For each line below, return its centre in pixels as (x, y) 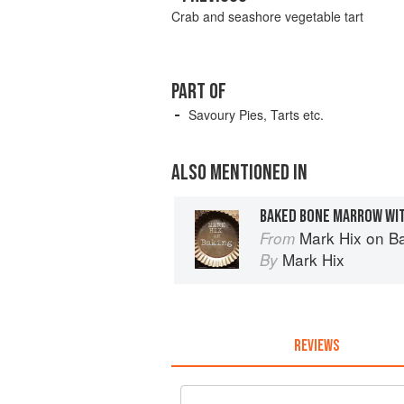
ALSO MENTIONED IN (239, 173)
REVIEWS (316, 345)
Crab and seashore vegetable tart (267, 17)
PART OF (199, 92)
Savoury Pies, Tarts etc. (256, 115)
